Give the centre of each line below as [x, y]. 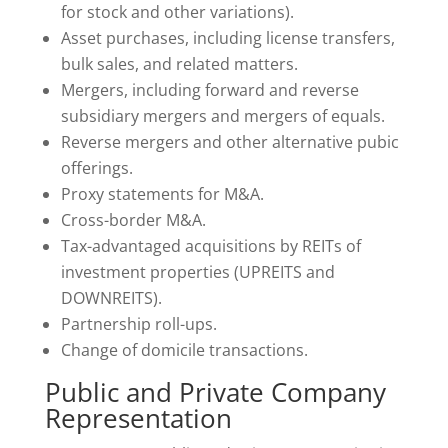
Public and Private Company [215, 392]
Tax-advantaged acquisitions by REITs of [210, 246]
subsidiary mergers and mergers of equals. [222, 116]
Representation [138, 418]
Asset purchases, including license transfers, [227, 38]
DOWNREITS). [111, 298]
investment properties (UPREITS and [197, 272]
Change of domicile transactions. [184, 350]
